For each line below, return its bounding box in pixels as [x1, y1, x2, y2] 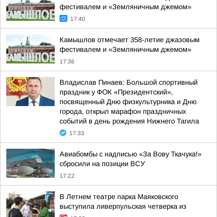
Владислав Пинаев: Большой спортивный [60, 78, 198, 86]
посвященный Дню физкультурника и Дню [60, 98, 197, 106]
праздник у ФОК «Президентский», [60, 88, 173, 96]
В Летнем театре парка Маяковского [60, 193, 178, 201]
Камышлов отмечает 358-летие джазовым [60, 36, 200, 44]
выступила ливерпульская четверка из [60, 202, 186, 210]
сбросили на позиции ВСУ [60, 160, 145, 168]
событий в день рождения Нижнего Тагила [60, 117, 199, 125]
